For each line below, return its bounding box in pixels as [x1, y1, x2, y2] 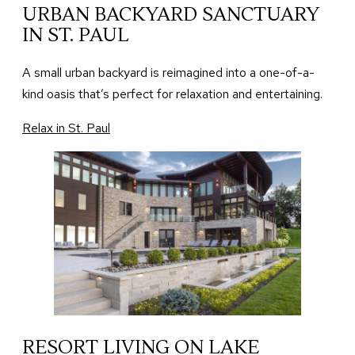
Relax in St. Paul [22, 119, 110, 136]
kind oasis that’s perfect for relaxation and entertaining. [22, 85, 323, 102]
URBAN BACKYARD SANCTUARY [22, 2, 319, 27]
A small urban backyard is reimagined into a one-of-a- [22, 63, 315, 81]
